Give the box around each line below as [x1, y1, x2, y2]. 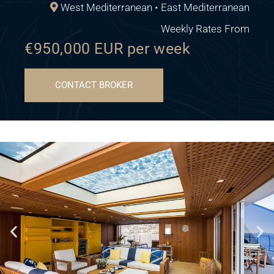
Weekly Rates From [161, 23, 250, 35]
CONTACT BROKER [55, 80, 133, 91]
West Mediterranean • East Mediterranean [58, 1, 250, 13]
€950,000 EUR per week [24, 40, 191, 57]
